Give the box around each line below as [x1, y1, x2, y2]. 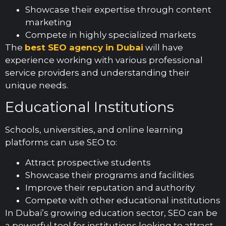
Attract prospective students [25, 157, 151, 167]
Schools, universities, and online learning [5, 125, 183, 135]
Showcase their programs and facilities [25, 169, 194, 180]
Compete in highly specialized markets [25, 29, 196, 40]
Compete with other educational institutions [25, 195, 220, 205]
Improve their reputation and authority [25, 182, 195, 193]
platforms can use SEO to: [5, 137, 117, 148]
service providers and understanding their [5, 67, 190, 78]
